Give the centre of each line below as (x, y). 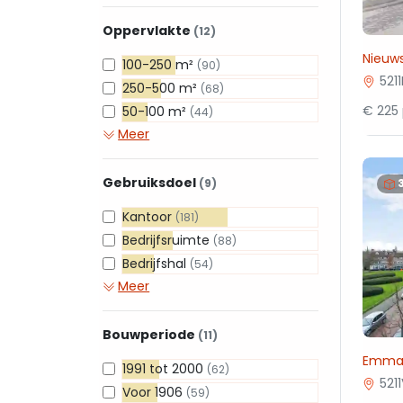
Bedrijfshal (156, 264)
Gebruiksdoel (151, 183)
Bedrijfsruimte (168, 240)
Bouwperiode (150, 335)
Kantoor (149, 217)
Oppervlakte (148, 31)
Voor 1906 (154, 392)
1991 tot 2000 (165, 369)
